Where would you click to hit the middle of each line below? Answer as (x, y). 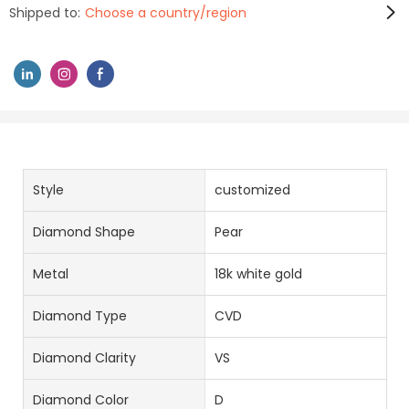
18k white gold (258, 273)
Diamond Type (80, 315)
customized (252, 189)
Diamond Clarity (84, 357)
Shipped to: (45, 12)
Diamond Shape (84, 231)
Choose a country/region (166, 12)
